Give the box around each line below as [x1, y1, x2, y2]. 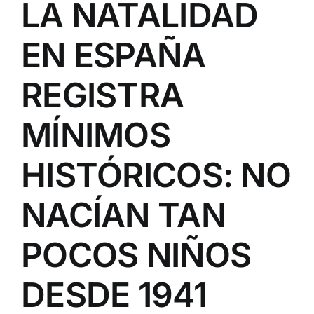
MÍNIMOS [21, 114, 170, 156]
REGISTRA [21, 74, 184, 116]
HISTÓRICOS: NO [21, 154, 291, 196]
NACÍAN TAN [21, 194, 226, 236]
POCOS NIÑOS [21, 234, 252, 276]
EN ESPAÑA [21, 34, 206, 76]
